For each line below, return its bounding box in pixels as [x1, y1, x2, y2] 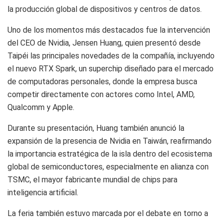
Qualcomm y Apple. [7, 102, 74, 112]
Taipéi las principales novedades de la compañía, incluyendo [7, 51, 215, 60]
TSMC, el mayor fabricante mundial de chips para [7, 174, 177, 184]
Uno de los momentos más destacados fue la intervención [7, 25, 210, 35]
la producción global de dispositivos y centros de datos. [7, 4, 202, 14]
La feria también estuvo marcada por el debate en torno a [7, 208, 208, 218]
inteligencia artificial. [7, 187, 78, 197]
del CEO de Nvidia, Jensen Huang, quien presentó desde [7, 38, 201, 48]
